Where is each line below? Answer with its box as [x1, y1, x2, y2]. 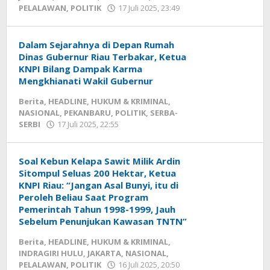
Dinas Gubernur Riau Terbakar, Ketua [19, 51, 186, 63]
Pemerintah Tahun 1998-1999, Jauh [19, 203, 175, 215]
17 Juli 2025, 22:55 [57, 119, 119, 130]
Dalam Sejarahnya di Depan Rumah [19, 39, 174, 51]
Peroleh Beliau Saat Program [19, 191, 148, 203]
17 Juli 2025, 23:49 [118, 2, 180, 13]
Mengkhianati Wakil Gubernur [19, 75, 153, 87]
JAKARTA [87, 248, 121, 259]
